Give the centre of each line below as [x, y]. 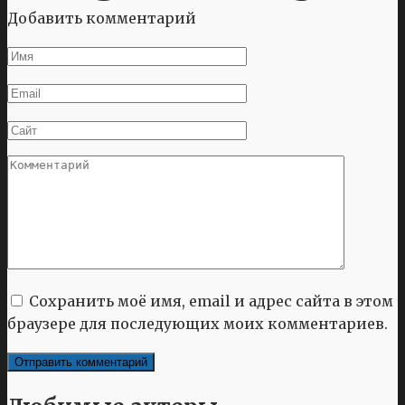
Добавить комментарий [102, 18]
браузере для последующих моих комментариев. [198, 323]
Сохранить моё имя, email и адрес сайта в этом [211, 301]
